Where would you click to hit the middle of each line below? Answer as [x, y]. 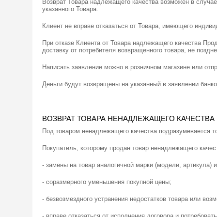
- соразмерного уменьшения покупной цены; [107, 182]
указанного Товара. [70, 9]
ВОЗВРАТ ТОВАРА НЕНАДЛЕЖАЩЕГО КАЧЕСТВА [128, 118]
